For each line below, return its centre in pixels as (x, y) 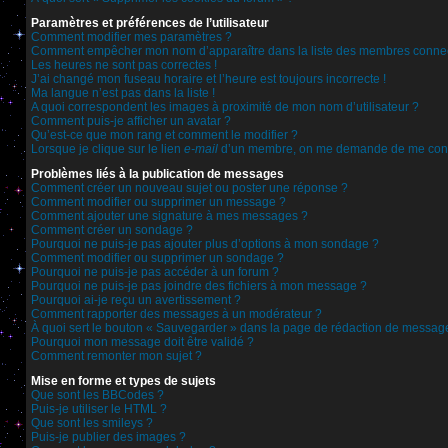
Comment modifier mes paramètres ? (131, 37)
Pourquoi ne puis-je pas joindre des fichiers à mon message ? (199, 286)
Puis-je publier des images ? (108, 437)
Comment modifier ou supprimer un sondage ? (157, 258)
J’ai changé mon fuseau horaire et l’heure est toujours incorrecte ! (208, 79)
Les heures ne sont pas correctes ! (124, 65)
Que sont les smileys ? (92, 423)
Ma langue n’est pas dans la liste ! (123, 93)
